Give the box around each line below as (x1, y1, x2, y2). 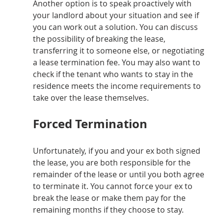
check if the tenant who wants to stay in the (32, 69, 195, 80)
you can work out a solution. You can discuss (32, 22, 200, 33)
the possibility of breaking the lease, (32, 33, 167, 45)
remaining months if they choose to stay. (32, 204, 184, 216)
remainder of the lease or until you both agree (32, 169, 206, 180)
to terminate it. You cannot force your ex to (32, 181, 194, 192)
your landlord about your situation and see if (32, 10, 201, 21)
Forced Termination (32, 115, 147, 133)
